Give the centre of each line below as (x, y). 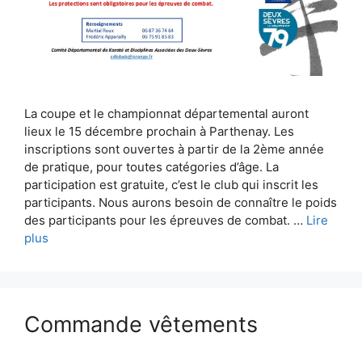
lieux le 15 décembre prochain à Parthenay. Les (159, 131)
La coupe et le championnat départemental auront (166, 113)
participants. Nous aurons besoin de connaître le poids (181, 202)
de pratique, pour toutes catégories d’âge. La (152, 166)
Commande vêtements (141, 324)
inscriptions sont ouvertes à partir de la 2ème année (174, 149)
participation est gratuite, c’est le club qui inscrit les (171, 184)
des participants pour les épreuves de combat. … (165, 220)
